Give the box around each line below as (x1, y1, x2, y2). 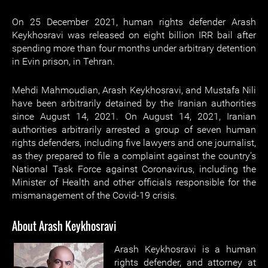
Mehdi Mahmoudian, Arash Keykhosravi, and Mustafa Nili (12, 84, 256, 96)
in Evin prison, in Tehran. (12, 56, 115, 67)
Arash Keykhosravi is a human (114, 243, 256, 255)
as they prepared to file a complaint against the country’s (12, 150, 256, 162)
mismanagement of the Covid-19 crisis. (12, 190, 177, 201)
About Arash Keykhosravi (12, 218, 117, 234)
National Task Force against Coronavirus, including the (12, 163, 256, 175)
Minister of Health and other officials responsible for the (12, 176, 256, 188)
